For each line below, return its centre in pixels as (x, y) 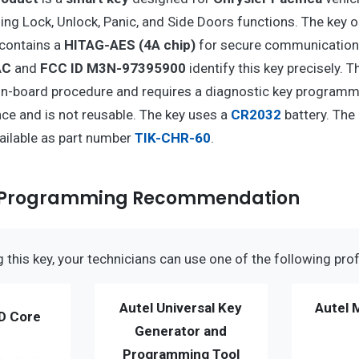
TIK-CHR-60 (172, 137)
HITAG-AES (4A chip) (129, 44)
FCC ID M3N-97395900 (113, 68)
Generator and (181, 331)
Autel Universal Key (181, 307)
